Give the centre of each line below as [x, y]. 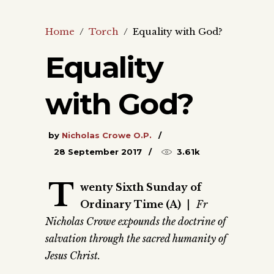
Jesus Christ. [73, 256]
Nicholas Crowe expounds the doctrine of [135, 222]
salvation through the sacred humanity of [136, 239]
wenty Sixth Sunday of [141, 187]
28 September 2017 [98, 152]
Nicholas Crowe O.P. [107, 135]
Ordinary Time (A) [132, 205]
